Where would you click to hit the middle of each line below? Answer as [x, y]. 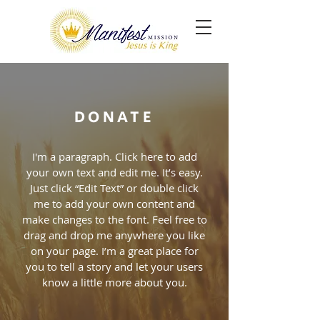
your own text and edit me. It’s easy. [114, 172]
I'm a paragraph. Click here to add [114, 156]
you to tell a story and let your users [114, 266]
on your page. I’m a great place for [114, 251]
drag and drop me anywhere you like [114, 235]
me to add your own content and [114, 204]
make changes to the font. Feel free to [114, 219]
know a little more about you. [114, 282]
